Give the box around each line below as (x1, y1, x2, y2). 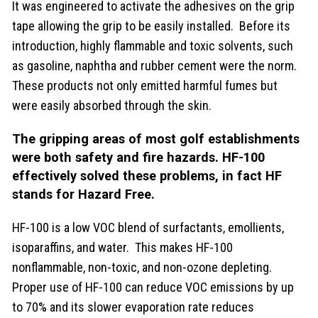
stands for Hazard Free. (12, 186, 155, 202)
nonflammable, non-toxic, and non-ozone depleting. (12, 259, 275, 275)
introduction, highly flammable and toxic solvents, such (12, 38, 294, 53)
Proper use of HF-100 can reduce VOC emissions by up (12, 279, 295, 295)
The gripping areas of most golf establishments (12, 131, 300, 146)
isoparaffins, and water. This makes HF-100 (12, 239, 234, 255)
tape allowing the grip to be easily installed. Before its (12, 18, 291, 33)
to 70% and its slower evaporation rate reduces (12, 299, 255, 314)
